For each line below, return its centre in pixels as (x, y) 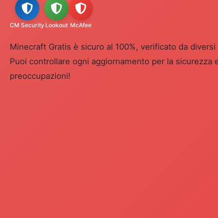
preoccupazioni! (40, 76)
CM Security (27, 25)
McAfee (81, 25)
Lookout (56, 25)
